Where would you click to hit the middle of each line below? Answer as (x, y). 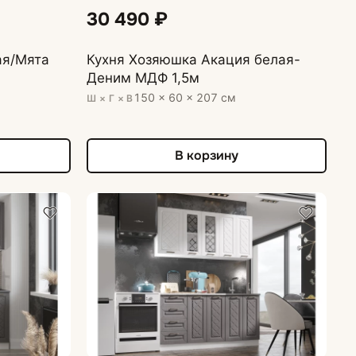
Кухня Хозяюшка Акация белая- (194, 59)
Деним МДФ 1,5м (143, 77)
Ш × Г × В (110, 98)
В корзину (207, 156)
